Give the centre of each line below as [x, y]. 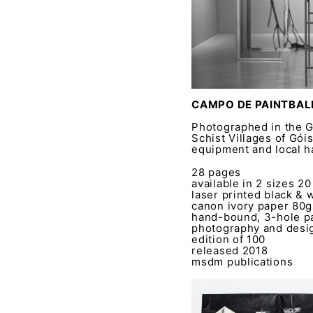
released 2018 [230, 251]
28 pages [216, 173]
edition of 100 [229, 240]
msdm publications [242, 262]
